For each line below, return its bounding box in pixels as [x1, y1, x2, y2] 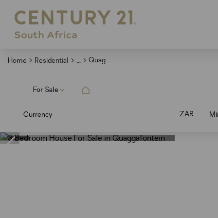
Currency [23, 109, 53, 119]
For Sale [33, 85, 58, 94]
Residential [35, 55, 69, 65]
